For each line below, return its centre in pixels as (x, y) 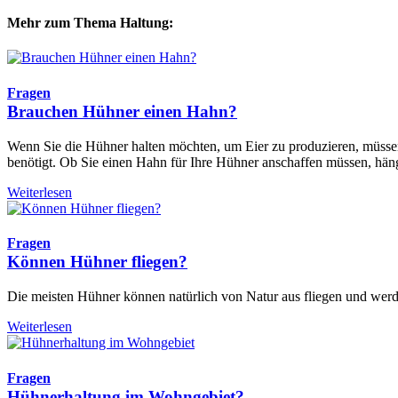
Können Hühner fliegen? (97, 262)
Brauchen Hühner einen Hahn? (122, 111)
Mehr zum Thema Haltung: (90, 22)
